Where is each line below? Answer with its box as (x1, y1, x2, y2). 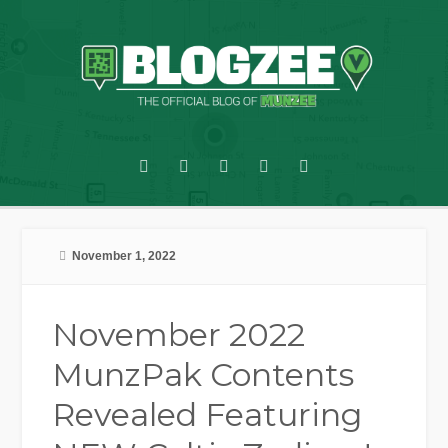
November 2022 (52, 315, 306, 355)
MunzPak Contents (52, 355, 355, 395)
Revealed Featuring (52, 395, 363, 435)
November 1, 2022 (72, 249, 177, 264)
